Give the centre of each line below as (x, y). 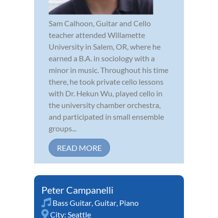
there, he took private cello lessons (106, 81)
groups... (63, 128)
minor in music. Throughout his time (109, 70)
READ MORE (79, 147)
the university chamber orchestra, (105, 105)
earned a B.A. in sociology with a (102, 58)
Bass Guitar (72, 202)
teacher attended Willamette (97, 35)
